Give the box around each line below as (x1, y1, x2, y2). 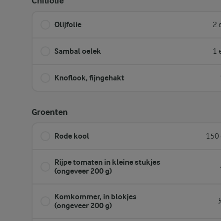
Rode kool (54, 131, 89, 141)
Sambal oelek (54, 46, 101, 56)
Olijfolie (54, 20, 81, 29)
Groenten (32, 107, 68, 117)
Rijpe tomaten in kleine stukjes (54, 157, 160, 167)
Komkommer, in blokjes (54, 192, 137, 201)
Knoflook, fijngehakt (54, 73, 124, 82)
